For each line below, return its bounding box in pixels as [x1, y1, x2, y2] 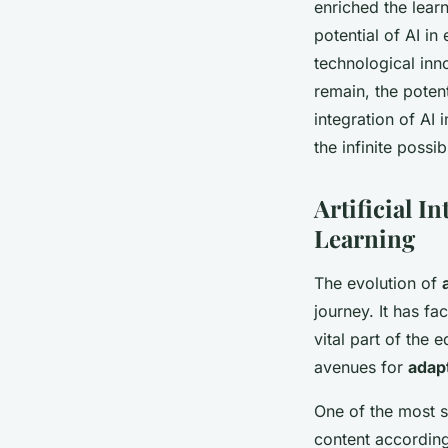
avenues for [314, 356, 408, 377]
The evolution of [314, 272, 442, 293]
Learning [314, 221, 415, 254]
